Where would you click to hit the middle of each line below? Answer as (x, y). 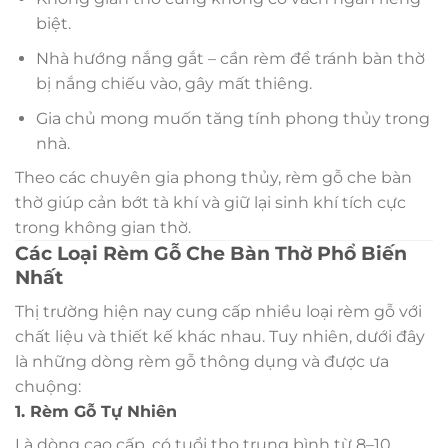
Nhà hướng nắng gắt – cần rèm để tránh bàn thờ (230, 59)
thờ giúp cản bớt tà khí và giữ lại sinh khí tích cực (210, 203)
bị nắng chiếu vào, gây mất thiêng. (173, 84)
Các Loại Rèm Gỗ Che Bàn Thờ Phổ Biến (211, 253)
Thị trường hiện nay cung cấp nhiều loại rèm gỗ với (218, 311)
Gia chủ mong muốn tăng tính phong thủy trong (232, 118)
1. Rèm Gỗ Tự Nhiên (96, 411)
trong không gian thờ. (103, 228)
